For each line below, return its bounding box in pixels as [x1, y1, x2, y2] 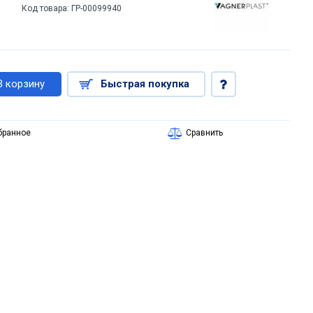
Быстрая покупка [101, 77, 189, 90]
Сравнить [185, 128, 223, 138]
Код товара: [22, 3, 69, 13]
